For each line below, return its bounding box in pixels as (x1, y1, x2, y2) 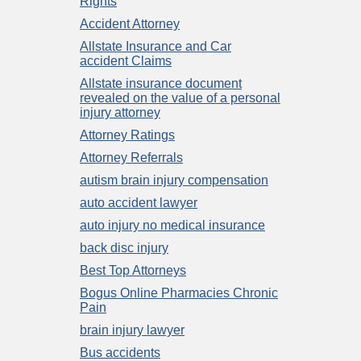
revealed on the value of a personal (80, 90, 280, 105)
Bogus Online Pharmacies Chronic (80, 285, 278, 300)
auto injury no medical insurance (80, 218, 265, 232)
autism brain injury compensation (80, 172, 268, 187)
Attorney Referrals (80, 150, 183, 164)
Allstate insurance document (80, 76, 242, 90)
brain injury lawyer (80, 322, 185, 337)
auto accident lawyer (80, 195, 197, 210)
